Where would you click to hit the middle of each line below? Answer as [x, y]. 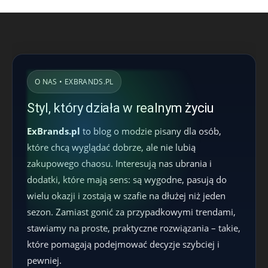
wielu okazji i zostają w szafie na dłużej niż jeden [126, 196]
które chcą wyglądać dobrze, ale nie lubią [111, 147]
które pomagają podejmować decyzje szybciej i [123, 244]
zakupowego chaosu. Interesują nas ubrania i [119, 163]
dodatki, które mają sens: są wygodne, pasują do [127, 179]
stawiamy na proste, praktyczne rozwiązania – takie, [134, 228]
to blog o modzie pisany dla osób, [151, 131]
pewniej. [44, 260]
